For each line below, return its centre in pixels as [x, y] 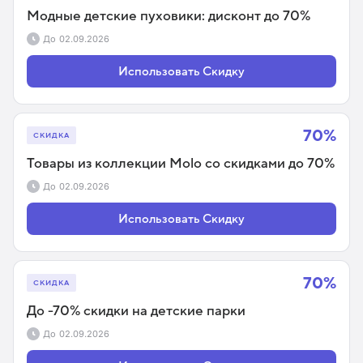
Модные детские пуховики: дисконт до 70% [169, 16]
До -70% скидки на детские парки [136, 311]
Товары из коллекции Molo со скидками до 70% [181, 163]
